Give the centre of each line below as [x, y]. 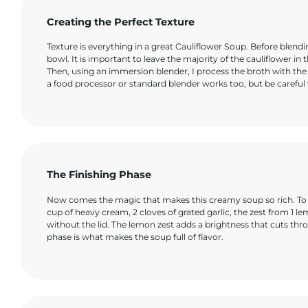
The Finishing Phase [99, 175]
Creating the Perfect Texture [121, 22]
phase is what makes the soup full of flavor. [135, 236]
